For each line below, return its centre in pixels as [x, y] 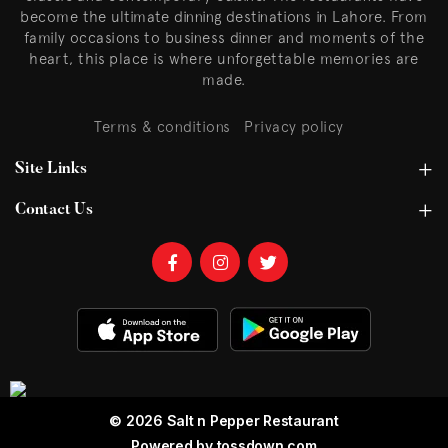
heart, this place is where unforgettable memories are [224, 58]
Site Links [51, 169]
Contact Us [54, 210]
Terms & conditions [162, 126]
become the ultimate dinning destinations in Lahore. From [224, 16]
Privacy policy [294, 126]
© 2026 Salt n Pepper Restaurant [224, 420]
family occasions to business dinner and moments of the [224, 37]
